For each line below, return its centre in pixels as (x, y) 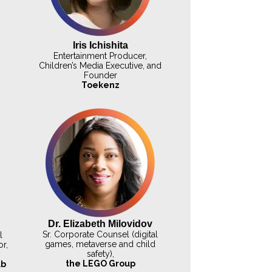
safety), (100, 254)
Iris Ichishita (100, 45)
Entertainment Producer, (100, 56)
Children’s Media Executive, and (100, 65)
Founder (100, 75)
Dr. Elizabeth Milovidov (100, 224)
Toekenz (100, 85)
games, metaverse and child (100, 244)
